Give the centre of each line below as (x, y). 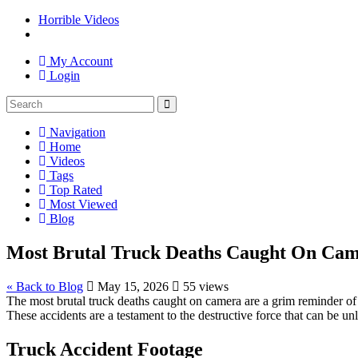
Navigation (76, 132)
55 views (204, 286)
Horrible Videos (79, 20)
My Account (80, 61)
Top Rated (74, 190)
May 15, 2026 (131, 286)
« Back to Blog (45, 286)
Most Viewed (82, 204)
